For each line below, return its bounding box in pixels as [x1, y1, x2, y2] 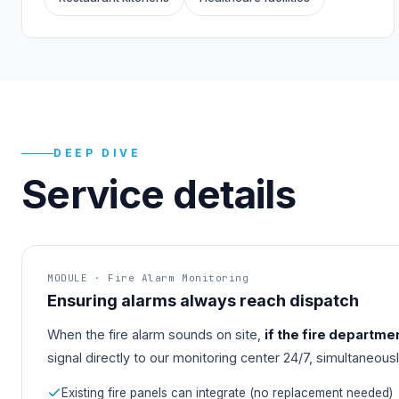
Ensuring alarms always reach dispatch [47, 291, 359, 311]
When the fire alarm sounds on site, [47, 327, 265, 343]
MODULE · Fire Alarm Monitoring [47, 272, 249, 285]
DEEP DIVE [53, 146, 142, 160]
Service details [21, 170, 297, 219]
